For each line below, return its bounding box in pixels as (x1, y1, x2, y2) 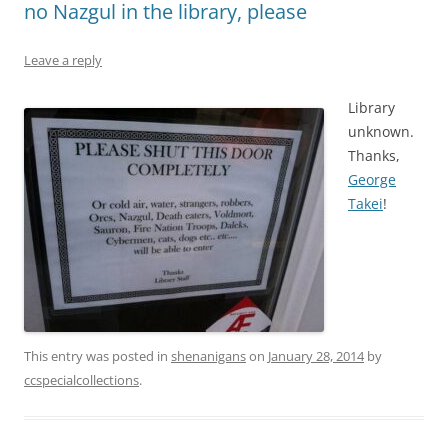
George (348, 169, 396, 189)
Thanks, (348, 145, 400, 165)
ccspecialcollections (24, 370, 139, 389)
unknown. (348, 121, 414, 141)
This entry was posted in (24, 346, 171, 365)
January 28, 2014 (268, 346, 364, 365)
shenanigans (171, 346, 246, 365)
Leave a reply (24, 50, 102, 69)
